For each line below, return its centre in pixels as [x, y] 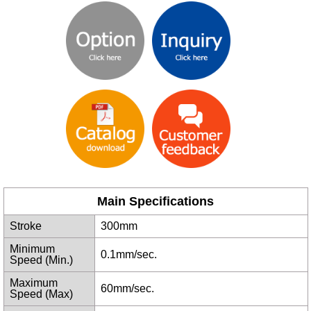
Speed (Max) [41, 294]
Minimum [32, 249]
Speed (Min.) [41, 260]
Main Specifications [155, 202]
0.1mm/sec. [128, 255]
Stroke [25, 226]
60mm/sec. [127, 289]
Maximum [33, 283]
